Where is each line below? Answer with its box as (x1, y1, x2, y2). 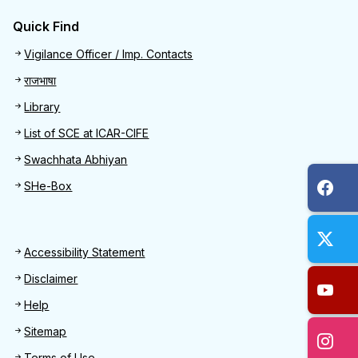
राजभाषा (24, 74, 57, 87)
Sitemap (24, 324, 67, 338)
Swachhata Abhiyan (24, 153, 128, 166)
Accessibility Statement (24, 245, 145, 259)
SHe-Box (24, 179, 73, 193)
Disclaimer (24, 272, 78, 285)
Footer (12, 241, 75, 265)
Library (24, 100, 61, 113)
